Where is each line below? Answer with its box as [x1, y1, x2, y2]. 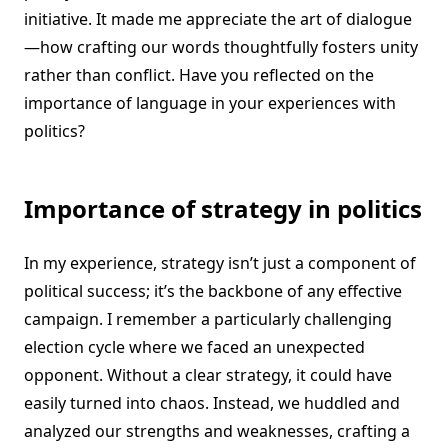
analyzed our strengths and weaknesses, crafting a [24, 420, 410, 443]
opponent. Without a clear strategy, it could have [24, 364, 392, 387]
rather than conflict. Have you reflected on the [24, 64, 374, 87]
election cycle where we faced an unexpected [24, 336, 365, 359]
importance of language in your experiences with [24, 92, 396, 115]
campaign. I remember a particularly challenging [24, 308, 392, 331]
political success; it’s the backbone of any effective [24, 280, 402, 303]
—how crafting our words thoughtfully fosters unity [24, 36, 418, 59]
